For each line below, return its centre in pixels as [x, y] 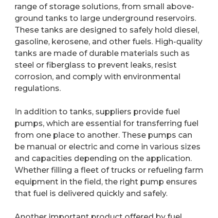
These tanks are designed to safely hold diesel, [107, 30]
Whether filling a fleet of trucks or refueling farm [109, 170]
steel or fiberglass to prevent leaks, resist [96, 65]
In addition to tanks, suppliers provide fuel [97, 111]
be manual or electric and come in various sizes [108, 146]
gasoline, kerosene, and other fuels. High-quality [109, 41]
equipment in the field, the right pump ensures [106, 182]
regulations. [38, 88]
